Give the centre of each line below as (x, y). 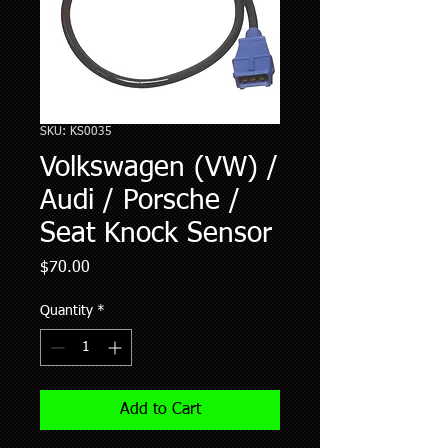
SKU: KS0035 (76, 132)
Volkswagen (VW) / (159, 168)
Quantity (66, 311)
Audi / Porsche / (140, 201)
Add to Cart (160, 410)
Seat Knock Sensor (156, 234)
